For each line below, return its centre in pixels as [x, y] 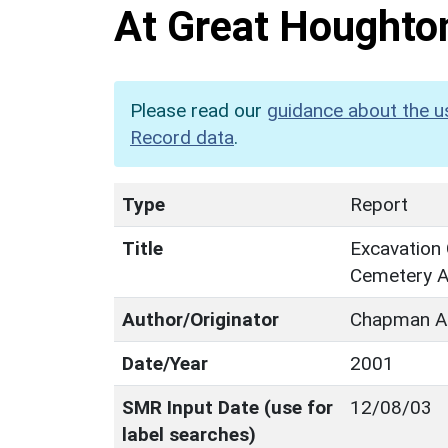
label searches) [189, 434]
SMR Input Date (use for [227, 407]
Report [379, 204]
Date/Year [165, 363]
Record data [182, 137]
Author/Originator [200, 319]
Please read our [198, 110]
